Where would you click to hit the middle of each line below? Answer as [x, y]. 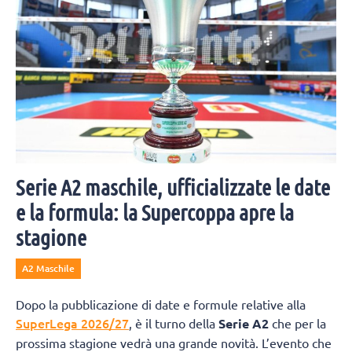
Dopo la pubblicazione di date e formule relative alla [161, 304]
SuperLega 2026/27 [72, 323]
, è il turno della [174, 323]
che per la [297, 323]
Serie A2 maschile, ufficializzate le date [173, 187]
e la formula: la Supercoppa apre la [155, 213]
